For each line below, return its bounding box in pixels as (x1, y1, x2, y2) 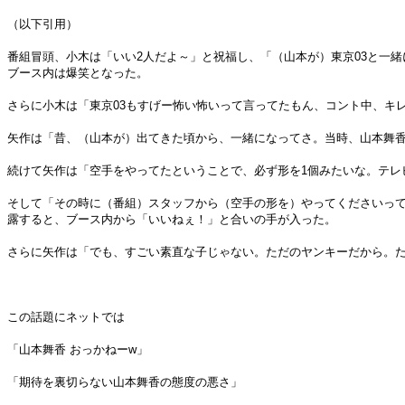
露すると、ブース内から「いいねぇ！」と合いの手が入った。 (7, 212, 336, 226)
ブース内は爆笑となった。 (7, 66, 148, 80)
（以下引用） (7, 17, 78, 31)
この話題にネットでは (7, 310, 125, 324)
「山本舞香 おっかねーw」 (7, 343, 148, 356)
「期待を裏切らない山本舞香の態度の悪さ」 (7, 375, 242, 389)
